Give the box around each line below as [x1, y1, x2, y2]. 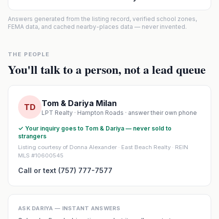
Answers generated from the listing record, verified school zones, [8, 15, 197, 22]
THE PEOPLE [8, 51, 50, 58]
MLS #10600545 [18, 152, 64, 159]
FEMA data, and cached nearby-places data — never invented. [8, 23, 187, 30]
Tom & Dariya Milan [42, 98, 117, 108]
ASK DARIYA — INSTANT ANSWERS [18, 205, 121, 212]
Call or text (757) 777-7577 [18, 166, 112, 175]
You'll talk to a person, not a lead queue [8, 61, 206, 78]
